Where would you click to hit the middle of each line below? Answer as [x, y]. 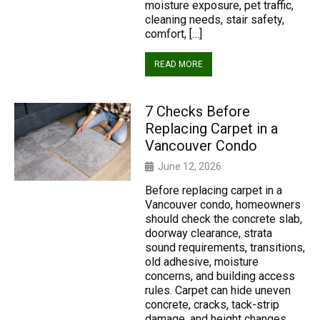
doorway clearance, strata [209, 233]
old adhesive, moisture [202, 262]
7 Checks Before [198, 111]
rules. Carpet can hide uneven [218, 290]
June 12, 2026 [190, 166]
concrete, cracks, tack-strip [212, 305]
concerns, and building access [220, 276]
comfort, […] [174, 34]
